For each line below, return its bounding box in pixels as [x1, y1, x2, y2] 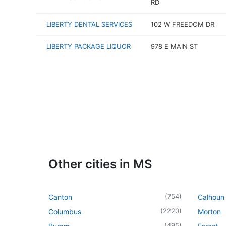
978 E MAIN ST [150, 42, 198, 50]
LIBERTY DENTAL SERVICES [46, 20, 132, 28]
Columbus [48, 207, 81, 216]
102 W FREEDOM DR [150, 20, 214, 28]
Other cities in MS [48, 156, 152, 172]
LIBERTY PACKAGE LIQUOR [46, 42, 131, 50]
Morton [198, 207, 221, 216]
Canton [48, 192, 72, 201]
